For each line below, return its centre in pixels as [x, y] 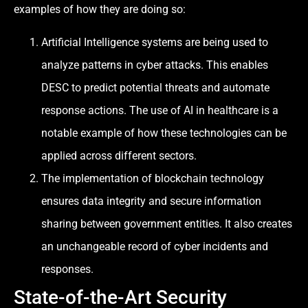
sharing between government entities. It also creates [167, 223]
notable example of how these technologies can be [164, 133]
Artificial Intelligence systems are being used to [155, 42]
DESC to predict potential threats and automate [155, 87]
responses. [67, 269]
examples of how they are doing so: [100, 10]
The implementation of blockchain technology [153, 178]
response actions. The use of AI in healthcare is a [160, 110]
